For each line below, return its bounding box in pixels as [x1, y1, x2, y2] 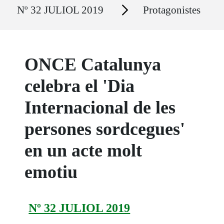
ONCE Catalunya [24, 54, 161, 75]
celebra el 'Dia [24, 76, 135, 96]
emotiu [24, 162, 78, 182]
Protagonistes [143, 3, 200, 16]
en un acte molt [24, 140, 142, 161]
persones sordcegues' [24, 119, 185, 139]
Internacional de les [24, 97, 176, 118]
